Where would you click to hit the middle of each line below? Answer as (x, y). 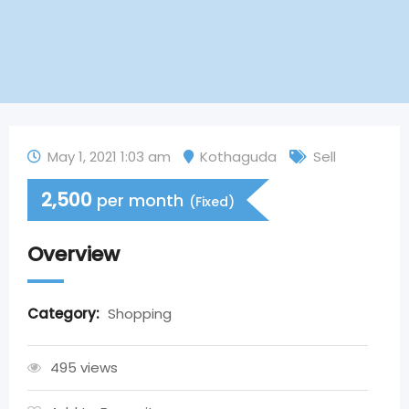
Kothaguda (238, 157)
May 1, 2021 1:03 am (109, 157)
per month (140, 200)
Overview (73, 254)
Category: (65, 314)
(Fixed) (212, 202)
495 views (84, 367)
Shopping (140, 314)
